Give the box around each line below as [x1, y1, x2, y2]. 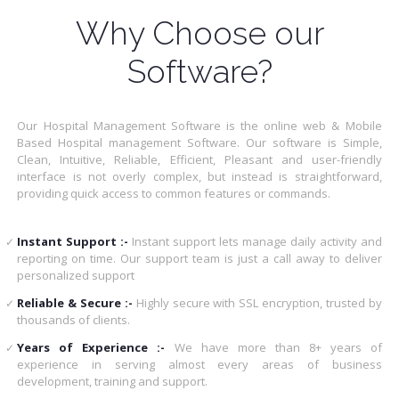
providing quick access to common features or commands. [17, 184, 331, 201]
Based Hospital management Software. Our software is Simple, [17, 134, 382, 151]
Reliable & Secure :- [17, 294, 133, 311]
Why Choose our [75, 13, 324, 52]
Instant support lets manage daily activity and [128, 232, 382, 249]
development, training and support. [17, 372, 208, 389]
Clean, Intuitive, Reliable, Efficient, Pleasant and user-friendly [17, 151, 382, 167]
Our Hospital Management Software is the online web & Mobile [17, 117, 382, 134]
